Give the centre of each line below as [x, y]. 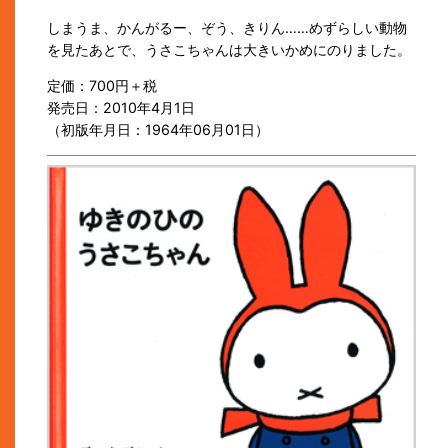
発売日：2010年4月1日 [121, 108]
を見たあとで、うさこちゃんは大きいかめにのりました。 [229, 49]
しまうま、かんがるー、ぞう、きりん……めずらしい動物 [227, 27]
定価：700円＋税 [102, 86]
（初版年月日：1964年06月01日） [158, 130]
